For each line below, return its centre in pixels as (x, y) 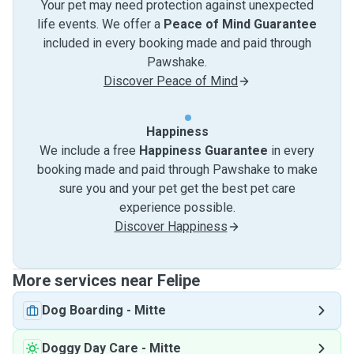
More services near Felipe (106, 281)
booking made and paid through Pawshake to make (177, 169)
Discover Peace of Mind (171, 81)
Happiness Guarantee (203, 151)
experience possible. (177, 207)
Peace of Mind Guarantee (240, 24)
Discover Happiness (171, 226)
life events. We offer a (100, 24)
